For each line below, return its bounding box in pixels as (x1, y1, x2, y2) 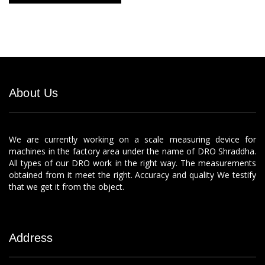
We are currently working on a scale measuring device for (9, 134, 256, 145)
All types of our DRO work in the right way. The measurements (9, 157, 256, 169)
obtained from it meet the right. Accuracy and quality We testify (9, 169, 256, 180)
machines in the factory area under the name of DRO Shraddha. (9, 146, 256, 157)
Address (9, 231, 53, 244)
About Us (9, 86, 59, 99)
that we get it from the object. (9, 181, 124, 192)
